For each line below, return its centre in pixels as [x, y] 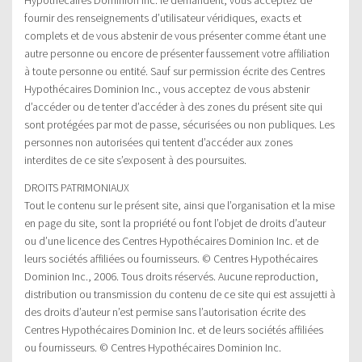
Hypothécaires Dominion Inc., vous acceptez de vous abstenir [167, 88]
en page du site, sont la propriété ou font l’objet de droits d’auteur [175, 223]
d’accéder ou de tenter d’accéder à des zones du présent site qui [173, 106]
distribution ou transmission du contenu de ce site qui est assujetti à [180, 294]
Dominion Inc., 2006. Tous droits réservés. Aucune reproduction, [171, 276]
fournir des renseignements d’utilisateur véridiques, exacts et [163, 17]
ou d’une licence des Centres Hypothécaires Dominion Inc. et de [171, 240]
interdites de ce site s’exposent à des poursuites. [135, 160]
